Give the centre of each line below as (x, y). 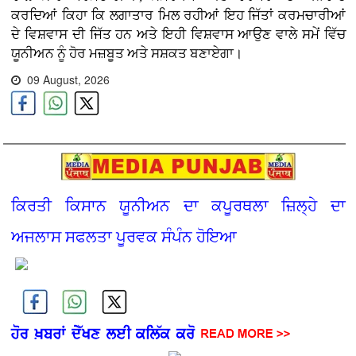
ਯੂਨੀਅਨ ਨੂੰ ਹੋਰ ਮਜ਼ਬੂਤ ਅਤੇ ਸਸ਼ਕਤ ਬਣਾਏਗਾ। (127, 53)
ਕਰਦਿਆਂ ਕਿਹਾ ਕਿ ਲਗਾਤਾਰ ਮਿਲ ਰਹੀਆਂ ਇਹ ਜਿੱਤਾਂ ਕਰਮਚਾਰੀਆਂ (178, 15)
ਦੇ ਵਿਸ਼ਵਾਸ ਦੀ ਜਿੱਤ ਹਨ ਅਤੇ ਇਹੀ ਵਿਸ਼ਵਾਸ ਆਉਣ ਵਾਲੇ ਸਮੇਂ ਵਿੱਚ (178, 34)
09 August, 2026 (66, 79)
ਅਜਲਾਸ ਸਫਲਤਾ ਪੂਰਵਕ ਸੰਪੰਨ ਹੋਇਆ (124, 236)
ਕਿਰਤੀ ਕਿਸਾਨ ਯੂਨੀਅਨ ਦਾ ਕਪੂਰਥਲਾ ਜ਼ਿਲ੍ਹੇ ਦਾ (178, 205)
